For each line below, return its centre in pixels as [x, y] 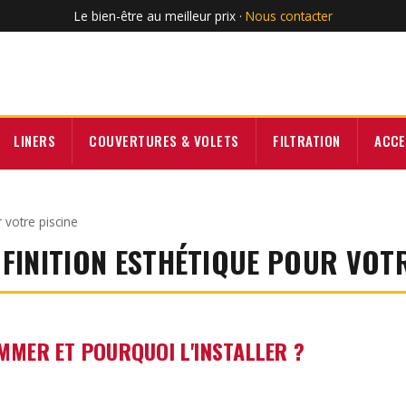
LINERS [34, 141]
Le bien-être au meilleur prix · [159, 15]
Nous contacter [289, 15]
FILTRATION [307, 141]
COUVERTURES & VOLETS [164, 141]
